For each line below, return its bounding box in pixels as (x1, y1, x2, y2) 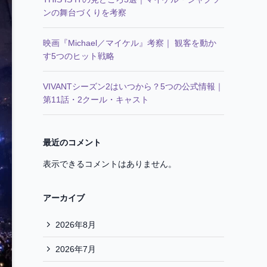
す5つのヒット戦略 (43, 51, 114, 61)
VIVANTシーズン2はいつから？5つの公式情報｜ (43, 82, 223, 91)
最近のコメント (43, 138, 101, 147)
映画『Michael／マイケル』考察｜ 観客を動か (43, 38, 216, 48)
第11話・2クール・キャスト (43, 95, 149, 104)
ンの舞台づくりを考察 (43, 8, 126, 17)
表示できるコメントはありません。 (43, 159, 176, 169)
